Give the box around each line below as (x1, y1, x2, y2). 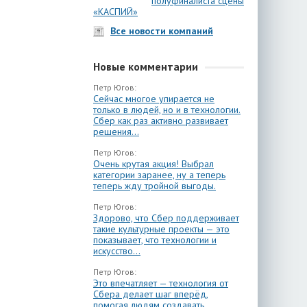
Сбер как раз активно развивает (93, 114, 228, 127)
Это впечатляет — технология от (93, 277, 228, 289)
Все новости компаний (110, 25, 213, 37)
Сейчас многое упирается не (93, 93, 214, 105)
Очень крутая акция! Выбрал (93, 158, 214, 170)
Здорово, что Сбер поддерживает (93, 212, 239, 224)
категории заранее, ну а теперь (93, 169, 225, 181)
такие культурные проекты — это (93, 223, 230, 235)
